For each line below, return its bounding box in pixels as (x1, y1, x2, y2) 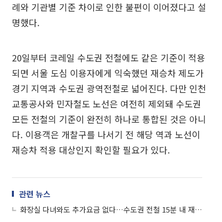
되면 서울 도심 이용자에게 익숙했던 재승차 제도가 (12, 66, 204, 80)
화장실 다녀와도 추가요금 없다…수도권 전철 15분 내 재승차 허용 (195, 204, 202, 215)
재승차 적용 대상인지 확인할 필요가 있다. (12, 143, 170, 157)
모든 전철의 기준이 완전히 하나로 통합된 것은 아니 (12, 112, 206, 126)
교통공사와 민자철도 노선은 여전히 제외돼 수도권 (12, 97, 201, 111)
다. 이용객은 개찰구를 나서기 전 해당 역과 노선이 (12, 128, 200, 141)
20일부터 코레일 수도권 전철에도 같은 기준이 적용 (12, 51, 205, 64)
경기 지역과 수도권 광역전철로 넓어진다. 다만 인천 (12, 82, 206, 95)
